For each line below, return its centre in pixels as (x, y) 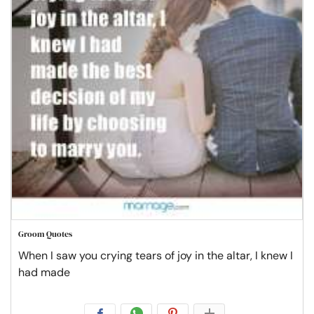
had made (44, 273)
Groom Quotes (45, 234)
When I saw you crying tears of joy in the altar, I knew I (156, 256)
